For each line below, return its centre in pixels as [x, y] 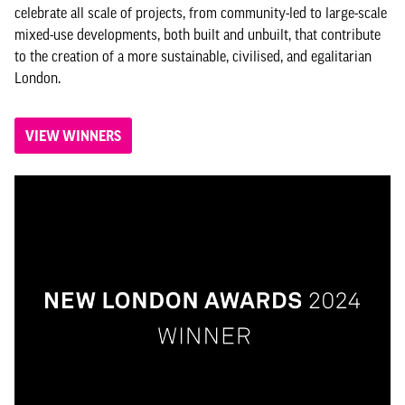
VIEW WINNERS [73, 136]
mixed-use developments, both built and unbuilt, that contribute [198, 34]
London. [39, 78]
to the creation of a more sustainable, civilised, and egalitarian [193, 56]
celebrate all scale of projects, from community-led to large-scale [201, 13]
